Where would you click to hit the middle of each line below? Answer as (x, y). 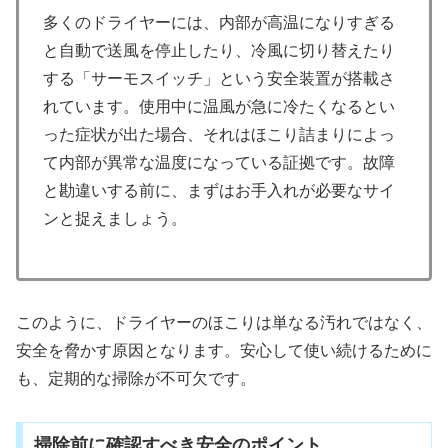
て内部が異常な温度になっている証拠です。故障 (219, 162)
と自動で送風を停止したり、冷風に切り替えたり (219, 50)
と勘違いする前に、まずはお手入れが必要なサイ (219, 190)
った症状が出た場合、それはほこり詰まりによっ (219, 134)
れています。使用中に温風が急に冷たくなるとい (219, 106)
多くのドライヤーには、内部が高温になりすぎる (219, 22)
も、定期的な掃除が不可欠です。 (136, 379)
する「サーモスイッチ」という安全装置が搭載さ (219, 78)
